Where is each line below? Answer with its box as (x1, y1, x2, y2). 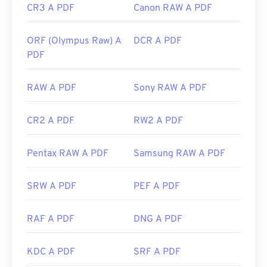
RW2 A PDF (133, 115, 183, 128)
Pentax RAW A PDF (27, 148, 108, 160)
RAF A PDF (27, 213, 74, 226)
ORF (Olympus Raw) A (27, 35, 122, 48)
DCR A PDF (133, 35, 182, 48)
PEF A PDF (133, 181, 180, 193)
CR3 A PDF (27, 2, 74, 15)
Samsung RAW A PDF (133, 148, 225, 160)
